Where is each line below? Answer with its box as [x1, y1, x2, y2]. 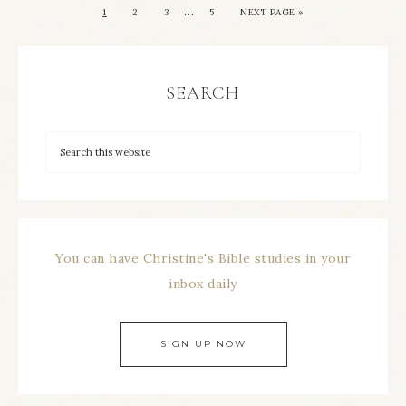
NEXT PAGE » [240, 5, 304, 18]
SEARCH [166, 82, 240, 104]
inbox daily [169, 275, 237, 292]
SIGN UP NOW [159, 337, 246, 350]
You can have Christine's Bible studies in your [55, 249, 351, 266]
